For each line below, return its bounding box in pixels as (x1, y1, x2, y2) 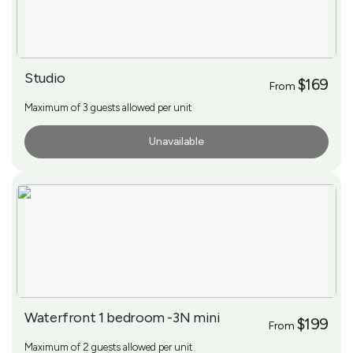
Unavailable (149, 134, 204, 148)
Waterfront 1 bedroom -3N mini (24, 308, 221, 326)
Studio (24, 69, 65, 87)
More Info (34, 136, 76, 148)
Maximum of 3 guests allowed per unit (24, 101, 191, 113)
